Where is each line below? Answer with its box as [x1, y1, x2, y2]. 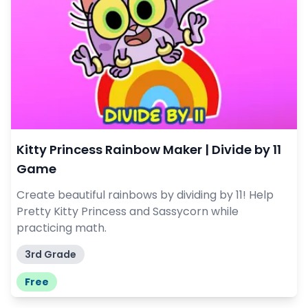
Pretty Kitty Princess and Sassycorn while [16, 203, 239, 219]
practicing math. [16, 219, 107, 236]
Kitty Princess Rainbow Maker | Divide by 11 [16, 140, 281, 158]
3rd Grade [25, 247, 76, 261]
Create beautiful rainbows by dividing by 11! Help [16, 186, 274, 203]
